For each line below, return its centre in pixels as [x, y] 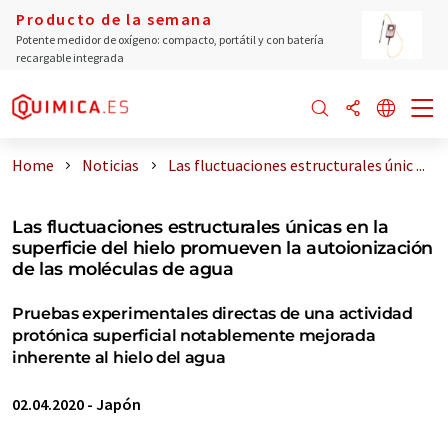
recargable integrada [70, 57]
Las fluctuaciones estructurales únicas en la [200, 226]
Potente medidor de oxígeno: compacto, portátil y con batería [170, 39]
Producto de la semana [114, 19]
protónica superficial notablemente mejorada [194, 335]
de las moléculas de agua [123, 268]
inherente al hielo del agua [119, 357]
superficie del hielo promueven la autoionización [223, 247]
